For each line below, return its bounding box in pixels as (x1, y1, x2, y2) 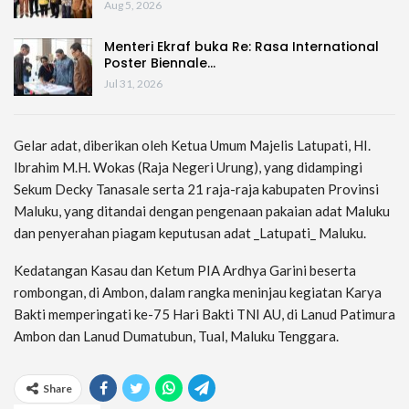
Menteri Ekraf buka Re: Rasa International (104, 37, 379, 56)
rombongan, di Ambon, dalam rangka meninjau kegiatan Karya (14, 284, 382, 301)
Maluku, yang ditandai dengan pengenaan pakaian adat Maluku (14, 203, 390, 220)
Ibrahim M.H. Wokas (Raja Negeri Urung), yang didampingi (14, 159, 362, 176)
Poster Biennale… (104, 53, 215, 72)
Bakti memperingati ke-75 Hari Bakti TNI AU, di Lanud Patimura (14, 306, 395, 323)
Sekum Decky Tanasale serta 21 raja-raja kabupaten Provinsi (14, 181, 379, 198)
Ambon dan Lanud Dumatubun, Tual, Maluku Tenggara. (14, 328, 339, 345)
